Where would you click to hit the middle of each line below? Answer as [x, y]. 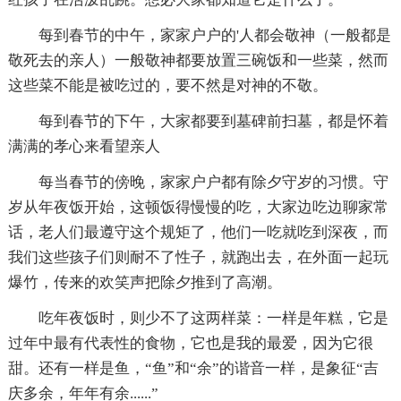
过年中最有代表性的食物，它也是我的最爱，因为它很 [190, 343]
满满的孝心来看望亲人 [84, 146]
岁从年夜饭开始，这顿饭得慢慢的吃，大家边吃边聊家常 [198, 207]
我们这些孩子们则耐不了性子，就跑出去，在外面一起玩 [198, 257]
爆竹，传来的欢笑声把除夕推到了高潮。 [145, 282]
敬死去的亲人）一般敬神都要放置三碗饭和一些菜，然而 [198, 60]
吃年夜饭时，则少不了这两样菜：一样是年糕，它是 [198, 318]
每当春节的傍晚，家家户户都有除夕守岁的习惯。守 [198, 182]
